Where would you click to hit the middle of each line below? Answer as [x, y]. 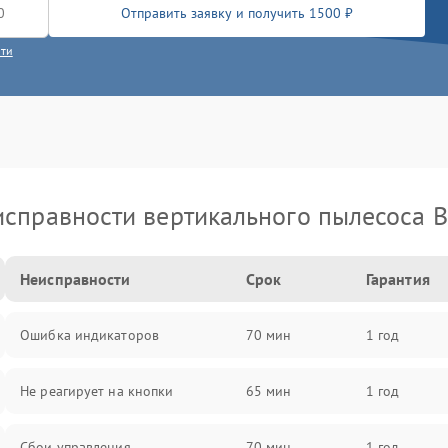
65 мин [268, 391]
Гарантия [397, 279]
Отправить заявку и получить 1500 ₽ [237, 13]
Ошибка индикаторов [89, 335]
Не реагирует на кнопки [97, 391]
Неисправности [75, 279]
